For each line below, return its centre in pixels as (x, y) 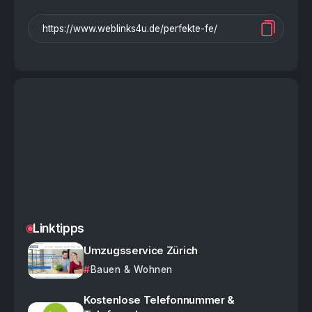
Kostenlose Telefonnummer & (159, 300)
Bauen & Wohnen (131, 270)
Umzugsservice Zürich (141, 251)
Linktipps (58, 228)
